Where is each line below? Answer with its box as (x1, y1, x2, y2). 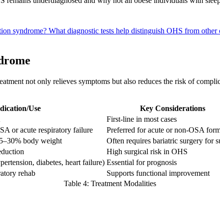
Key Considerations (140, 104, 205, 112)
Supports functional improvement (107, 168, 210, 177)
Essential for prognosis (107, 158, 177, 166)
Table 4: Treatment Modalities (64, 179, 156, 188)
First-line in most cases (107, 114, 177, 123)
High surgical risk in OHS (107, 147, 188, 156)
